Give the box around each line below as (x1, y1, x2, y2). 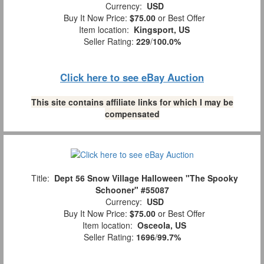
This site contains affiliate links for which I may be (31, 96, 233, 108)
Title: (26, 171, 54, 184)
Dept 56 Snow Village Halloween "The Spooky (54, 171, 238, 184)
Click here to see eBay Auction (60, 70, 204, 85)
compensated (104, 108, 160, 120)
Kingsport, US (134, 24, 190, 36)
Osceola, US (137, 219, 186, 231)
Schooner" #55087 (95, 183, 169, 196)
